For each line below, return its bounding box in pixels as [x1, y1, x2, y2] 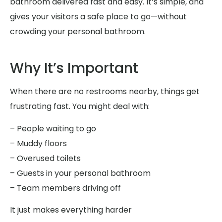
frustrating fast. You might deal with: [10, 101, 150, 112]
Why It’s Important [10, 58, 138, 78]
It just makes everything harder [10, 204, 132, 216]
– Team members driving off [10, 182, 121, 194]
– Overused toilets [10, 152, 81, 164]
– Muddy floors [10, 137, 67, 149]
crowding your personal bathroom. [10, 26, 146, 38]
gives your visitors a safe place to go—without [10, 11, 187, 23]
